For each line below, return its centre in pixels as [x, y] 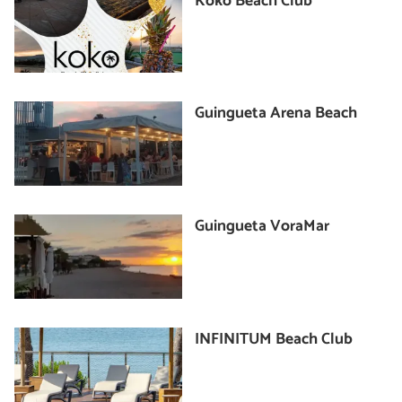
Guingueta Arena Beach [276, 114]
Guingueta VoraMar [262, 226]
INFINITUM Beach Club [274, 339]
